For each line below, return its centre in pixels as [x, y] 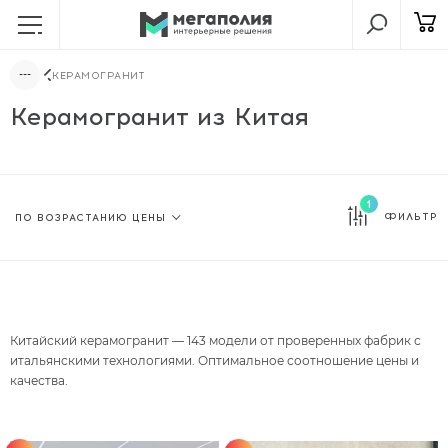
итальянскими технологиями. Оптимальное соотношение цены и [214, 360]
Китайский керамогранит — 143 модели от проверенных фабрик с [215, 340]
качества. [39, 380]
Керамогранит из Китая [159, 116]
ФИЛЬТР [411, 217]
